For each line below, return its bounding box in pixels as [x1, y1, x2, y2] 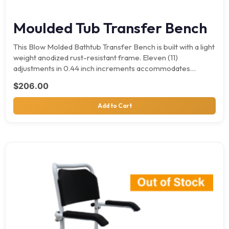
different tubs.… [13, 74, 66, 84]
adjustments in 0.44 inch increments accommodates [13, 63, 190, 73]
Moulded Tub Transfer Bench [13, 18, 207, 37]
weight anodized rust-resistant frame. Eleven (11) [13, 52, 178, 62]
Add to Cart [97, 101, 132, 109]
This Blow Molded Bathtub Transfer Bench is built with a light [13, 41, 215, 52]
